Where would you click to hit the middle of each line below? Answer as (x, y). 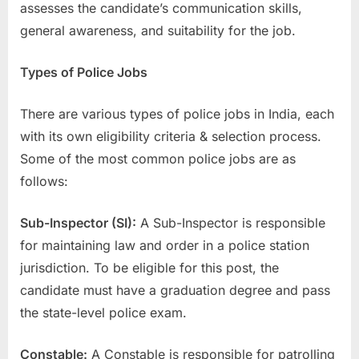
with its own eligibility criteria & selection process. (171, 136)
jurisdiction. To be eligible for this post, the (149, 267)
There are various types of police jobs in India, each (177, 113)
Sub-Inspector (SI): (78, 222)
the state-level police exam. (103, 312)
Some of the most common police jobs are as (158, 158)
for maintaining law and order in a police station (165, 245)
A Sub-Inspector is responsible (231, 222)
